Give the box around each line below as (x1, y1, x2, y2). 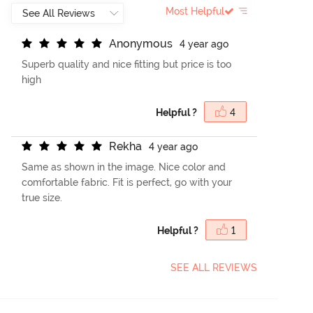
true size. (22, 192, 63, 204)
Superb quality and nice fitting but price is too (22, 59, 232, 71)
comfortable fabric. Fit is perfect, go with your (22, 177, 233, 189)
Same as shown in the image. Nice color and (22, 161, 226, 173)
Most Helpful (166, 6, 224, 17)
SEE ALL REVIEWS (170, 262, 257, 274)
